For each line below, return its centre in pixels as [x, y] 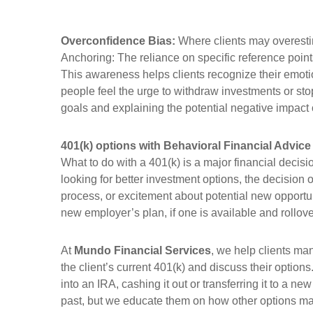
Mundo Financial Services [143, 250]
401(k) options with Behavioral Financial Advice [186, 146]
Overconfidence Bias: [118, 41]
